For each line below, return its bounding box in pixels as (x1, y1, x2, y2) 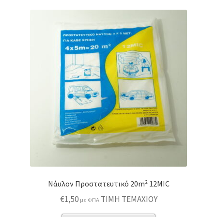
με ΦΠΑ (79, 195, 99, 203)
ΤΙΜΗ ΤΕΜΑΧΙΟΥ (100, 193, 157, 204)
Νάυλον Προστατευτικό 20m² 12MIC (47, 178, 170, 188)
